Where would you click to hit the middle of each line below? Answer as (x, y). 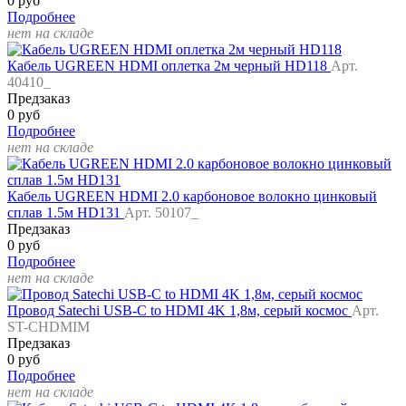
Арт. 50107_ (161, 213)
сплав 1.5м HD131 (66, 213)
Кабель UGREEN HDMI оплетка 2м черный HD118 (169, 66)
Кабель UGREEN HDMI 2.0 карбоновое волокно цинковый (192, 197)
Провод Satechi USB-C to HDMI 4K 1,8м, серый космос (179, 311)
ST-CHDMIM (48, 327)
